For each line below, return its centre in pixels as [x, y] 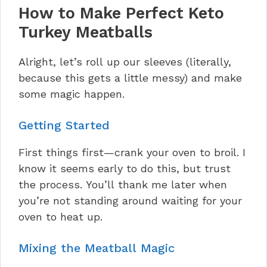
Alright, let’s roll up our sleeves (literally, [125, 61]
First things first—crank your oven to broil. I [132, 152]
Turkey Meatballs [86, 32]
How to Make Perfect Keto [121, 13]
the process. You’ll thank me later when [123, 184]
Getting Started [64, 125]
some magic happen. [72, 94]
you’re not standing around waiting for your [130, 200]
